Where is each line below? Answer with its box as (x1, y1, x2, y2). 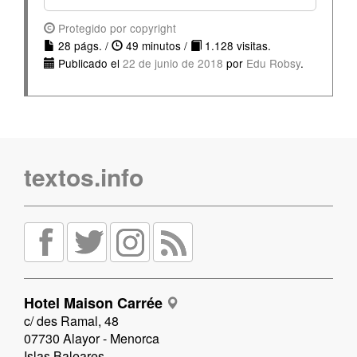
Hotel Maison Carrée (24, 292, 163, 313)
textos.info (24, 159, 143, 194)
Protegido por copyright (55, 20, 176, 36)
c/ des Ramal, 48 (24, 312, 119, 330)
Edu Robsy (246, 55, 300, 71)
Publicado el (55, 55, 123, 71)
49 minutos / (123, 37, 190, 53)
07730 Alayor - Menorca (24, 329, 159, 347)
